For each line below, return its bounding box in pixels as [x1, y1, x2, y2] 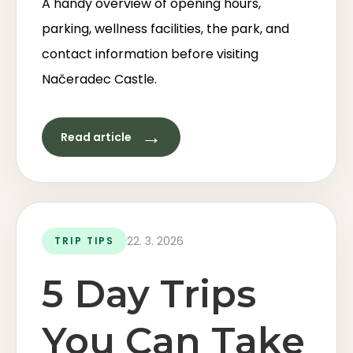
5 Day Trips [42, 271, 256, 317]
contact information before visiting [42, 45, 258, 63]
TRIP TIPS [54, 234, 115, 247]
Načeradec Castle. [42, 70, 157, 88]
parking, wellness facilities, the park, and [42, 20, 289, 38]
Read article [61, 128, 132, 145]
